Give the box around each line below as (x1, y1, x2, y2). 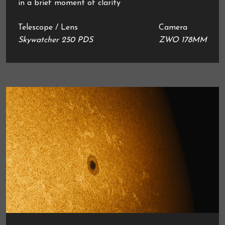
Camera (159, 23, 187, 32)
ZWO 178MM (159, 36, 207, 44)
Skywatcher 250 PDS (18, 36, 93, 44)
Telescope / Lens (18, 23, 78, 32)
